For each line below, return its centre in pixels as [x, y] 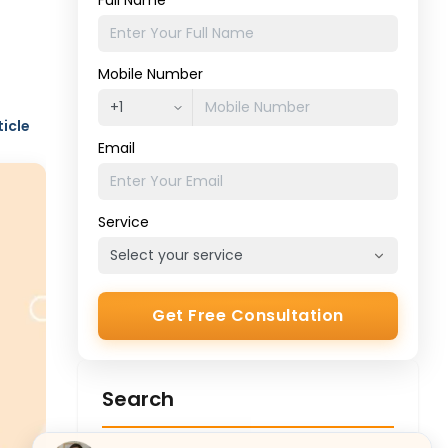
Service [123, 222]
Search [137, 399]
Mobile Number [150, 74]
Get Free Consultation [248, 315]
